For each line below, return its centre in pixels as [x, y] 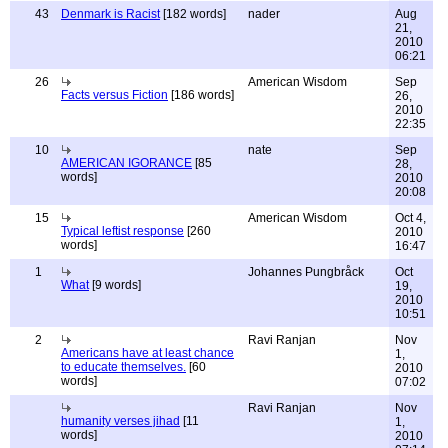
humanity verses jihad [120, 421]
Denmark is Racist [110, 14]
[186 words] [201, 95]
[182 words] [193, 14]
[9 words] [115, 285]
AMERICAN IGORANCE [126, 163]
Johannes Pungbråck [306, 272]
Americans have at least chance [147, 353]
